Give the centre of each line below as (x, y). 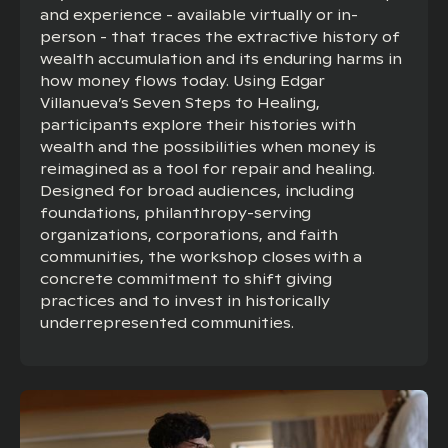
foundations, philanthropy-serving (176, 212)
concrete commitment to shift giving (186, 278)
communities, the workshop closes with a (201, 256)
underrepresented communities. (167, 322)
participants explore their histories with (198, 124)
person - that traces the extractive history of (220, 36)
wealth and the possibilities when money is (208, 146)
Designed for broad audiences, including (197, 190)
